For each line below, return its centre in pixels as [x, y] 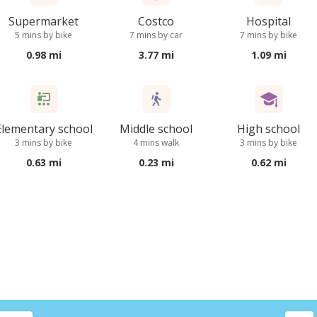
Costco [156, 21]
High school [269, 129]
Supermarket [44, 21]
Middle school [156, 129]
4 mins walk [156, 143]
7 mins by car [156, 35]
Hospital [269, 21]
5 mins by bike [44, 35]
